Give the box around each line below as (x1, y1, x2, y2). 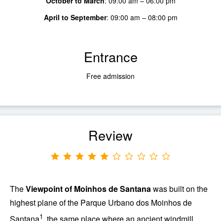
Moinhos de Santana (74, 183, 151, 194)
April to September (43, 12, 107, 22)
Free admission (86, 71, 135, 81)
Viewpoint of (26, 183, 74, 194)
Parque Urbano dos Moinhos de (80, 196, 192, 208)
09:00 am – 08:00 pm (110, 12, 178, 22)
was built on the (151, 183, 208, 194)
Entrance (83, 46, 138, 66)
